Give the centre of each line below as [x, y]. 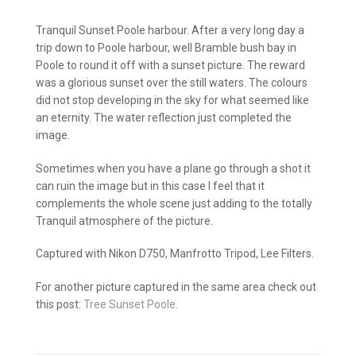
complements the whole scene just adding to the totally [174, 203]
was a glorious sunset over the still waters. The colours [172, 82]
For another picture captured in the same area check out [176, 286]
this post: [60, 304]
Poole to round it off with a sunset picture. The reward [170, 65]
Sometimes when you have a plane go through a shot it [173, 168]
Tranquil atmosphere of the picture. [124, 221]
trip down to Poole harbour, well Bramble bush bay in [166, 47]
